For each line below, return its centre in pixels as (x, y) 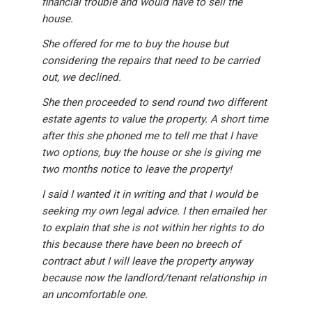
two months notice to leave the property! (137, 170)
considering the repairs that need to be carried (151, 61)
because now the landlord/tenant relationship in (154, 278)
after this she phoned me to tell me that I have (149, 136)
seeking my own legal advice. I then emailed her (154, 211)
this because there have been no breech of (141, 245)
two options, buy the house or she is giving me (151, 153)
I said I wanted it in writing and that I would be (150, 195)
